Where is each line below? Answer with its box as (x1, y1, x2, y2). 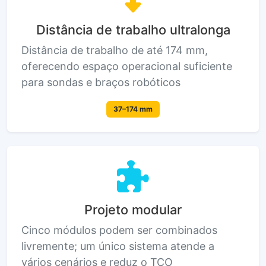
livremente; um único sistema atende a (21, 240, 214, 252)
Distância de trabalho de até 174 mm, (21, 44, 208, 56)
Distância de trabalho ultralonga (36, 22, 230, 37)
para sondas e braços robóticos (21, 76, 180, 88)
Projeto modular (84, 202, 182, 217)
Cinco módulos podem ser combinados (21, 224, 217, 236)
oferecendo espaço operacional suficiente (21, 60, 232, 72)
